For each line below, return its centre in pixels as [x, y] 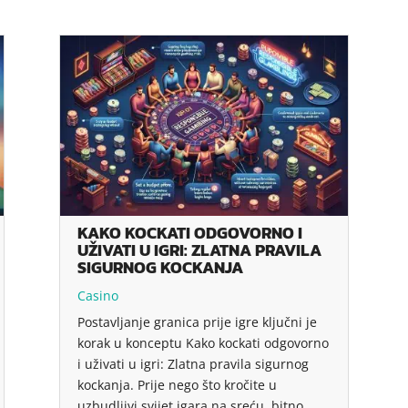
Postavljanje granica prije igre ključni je [197, 321]
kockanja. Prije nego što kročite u [177, 384]
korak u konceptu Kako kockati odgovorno [203, 342]
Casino [97, 295]
